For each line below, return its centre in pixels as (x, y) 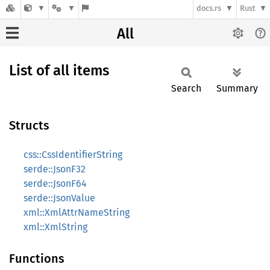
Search (186, 88)
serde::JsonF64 (55, 184)
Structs (29, 125)
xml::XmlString (55, 227)
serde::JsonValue (59, 198)
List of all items (59, 71)
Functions (37, 259)
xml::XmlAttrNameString (77, 212)
